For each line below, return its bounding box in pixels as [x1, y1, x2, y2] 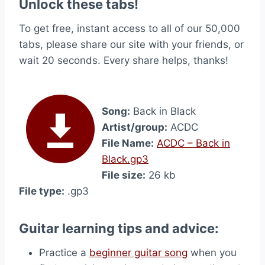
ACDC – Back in [157, 137, 230, 149]
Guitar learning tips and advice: [19, 221, 219, 236]
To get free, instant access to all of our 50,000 [19, 22, 240, 34]
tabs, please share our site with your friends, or [19, 38, 244, 50]
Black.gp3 [102, 153, 148, 165]
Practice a [39, 247, 89, 258]
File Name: [102, 137, 154, 149]
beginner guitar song [89, 247, 188, 258]
